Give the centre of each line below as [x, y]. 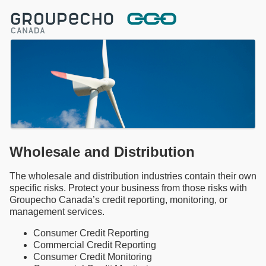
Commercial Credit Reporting [95, 245]
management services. [57, 212]
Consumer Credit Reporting [91, 233]
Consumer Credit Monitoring [93, 257]
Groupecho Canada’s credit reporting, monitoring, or [118, 200]
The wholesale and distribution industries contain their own [133, 176]
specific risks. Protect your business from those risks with [128, 188]
